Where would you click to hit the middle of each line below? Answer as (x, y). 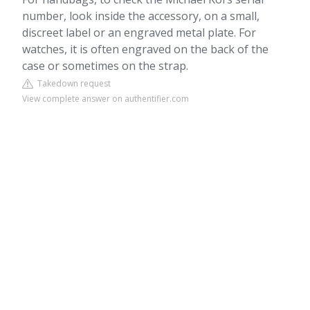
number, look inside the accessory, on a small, (141, 16)
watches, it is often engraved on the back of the (145, 49)
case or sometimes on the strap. (105, 66)
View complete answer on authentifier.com (106, 99)
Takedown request (72, 83)
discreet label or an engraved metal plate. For (139, 33)
